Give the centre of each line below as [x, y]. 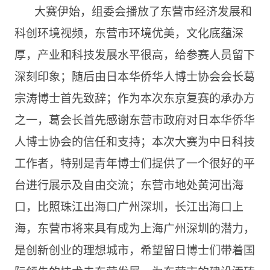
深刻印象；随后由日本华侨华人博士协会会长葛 [134, 76]
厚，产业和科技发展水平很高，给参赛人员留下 [134, 54]
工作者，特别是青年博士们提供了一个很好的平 [134, 162]
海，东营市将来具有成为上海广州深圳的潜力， [134, 228]
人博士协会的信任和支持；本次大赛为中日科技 [134, 141]
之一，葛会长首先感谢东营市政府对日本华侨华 [134, 119]
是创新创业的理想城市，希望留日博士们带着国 [134, 249]
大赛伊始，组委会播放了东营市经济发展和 [143, 11]
